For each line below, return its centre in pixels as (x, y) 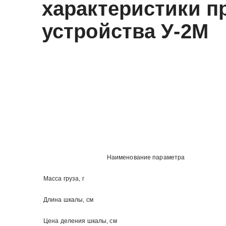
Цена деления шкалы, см (80, 221)
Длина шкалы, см (68, 200)
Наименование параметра (146, 157)
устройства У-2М (125, 31)
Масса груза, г (64, 178)
